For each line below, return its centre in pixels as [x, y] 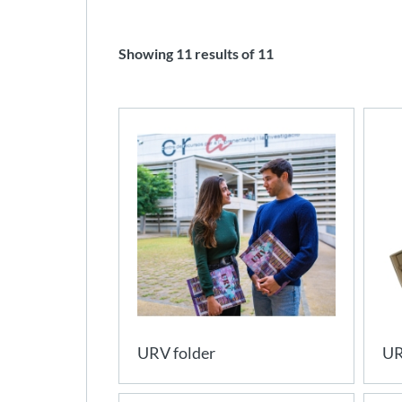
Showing [147, 53]
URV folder [176, 352]
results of [225, 53]
